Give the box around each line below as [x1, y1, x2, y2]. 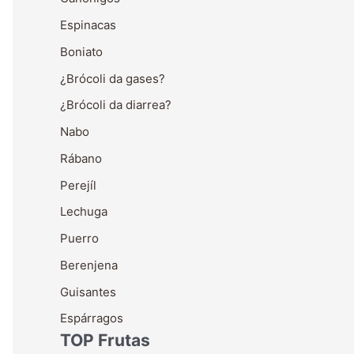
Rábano [60, 150, 102, 166]
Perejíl [60, 177, 96, 193]
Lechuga [60, 204, 107, 220]
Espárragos [60, 311, 123, 326]
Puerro [60, 231, 99, 246]
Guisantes [60, 284, 116, 299]
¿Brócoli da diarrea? [60, 97, 171, 113]
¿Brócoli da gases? [60, 70, 165, 86]
